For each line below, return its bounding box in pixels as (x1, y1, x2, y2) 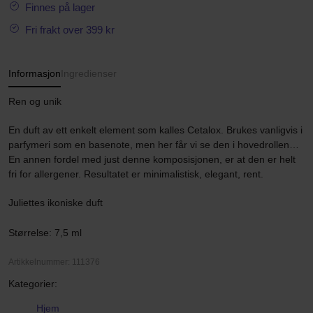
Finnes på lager (25, 1, 95, 13)
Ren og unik (8, 96, 61, 107)
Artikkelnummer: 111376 (8, 257, 100, 267)
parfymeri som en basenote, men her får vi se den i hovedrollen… (8, 139, 299, 150)
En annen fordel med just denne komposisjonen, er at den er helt (8, 154, 296, 165)
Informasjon (8, 68, 61, 79)
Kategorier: (8, 278, 57, 289)
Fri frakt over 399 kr (25, 24, 115, 36)
